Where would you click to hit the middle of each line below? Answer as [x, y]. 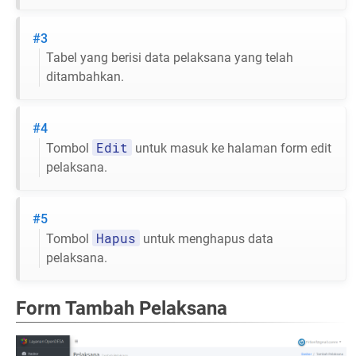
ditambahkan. [85, 77]
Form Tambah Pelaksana [122, 309]
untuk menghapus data [207, 239]
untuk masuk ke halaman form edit [232, 149]
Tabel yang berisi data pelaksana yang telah [170, 58]
